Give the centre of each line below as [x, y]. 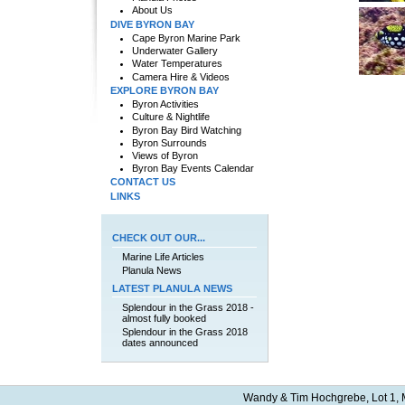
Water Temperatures [177, 64]
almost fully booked [165, 318]
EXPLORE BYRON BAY [164, 90]
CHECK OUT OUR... [159, 238]
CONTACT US [142, 182]
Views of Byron [165, 155]
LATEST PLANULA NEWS [173, 288]
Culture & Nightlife [170, 117]
